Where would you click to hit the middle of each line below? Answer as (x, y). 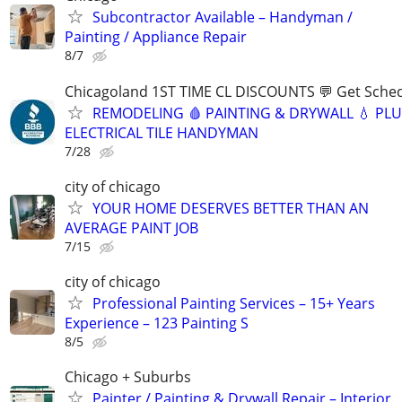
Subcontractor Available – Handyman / (223, 17)
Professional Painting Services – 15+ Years (234, 303)
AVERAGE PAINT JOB (131, 227)
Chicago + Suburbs (128, 377)
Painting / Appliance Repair (156, 37)
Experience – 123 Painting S (157, 323)
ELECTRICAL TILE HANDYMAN (162, 132)
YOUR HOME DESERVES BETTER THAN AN (231, 208)
